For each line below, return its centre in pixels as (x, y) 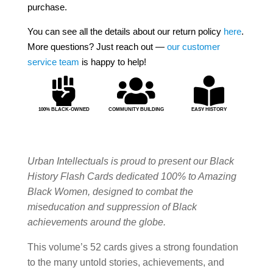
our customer (193, 46)
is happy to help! (112, 62)
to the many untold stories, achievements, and (126, 262)
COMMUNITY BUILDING (136, 109)
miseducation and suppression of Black (112, 207)
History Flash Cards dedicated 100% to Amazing (132, 176)
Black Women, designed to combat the (110, 191)
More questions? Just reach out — (97, 46)
